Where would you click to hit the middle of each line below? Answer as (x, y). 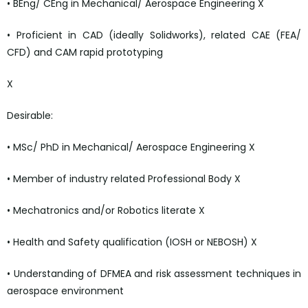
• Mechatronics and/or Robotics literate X (106, 211)
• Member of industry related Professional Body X (124, 179)
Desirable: (30, 116)
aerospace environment (65, 291)
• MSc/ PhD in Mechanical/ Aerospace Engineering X (131, 147)
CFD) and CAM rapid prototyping (85, 53)
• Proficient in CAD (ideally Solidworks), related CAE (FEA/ (154, 35)
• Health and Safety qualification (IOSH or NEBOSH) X (132, 242)
